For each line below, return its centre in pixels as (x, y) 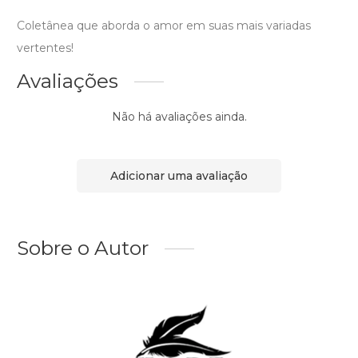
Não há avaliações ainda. (179, 117)
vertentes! (45, 48)
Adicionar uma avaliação (179, 175)
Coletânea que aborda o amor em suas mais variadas (164, 26)
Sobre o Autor (83, 248)
